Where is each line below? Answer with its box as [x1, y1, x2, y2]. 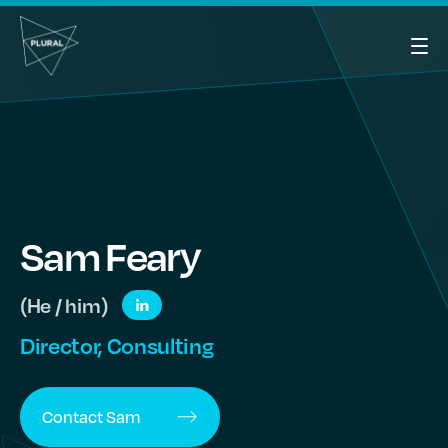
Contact [42, 405, 106, 428]
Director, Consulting [20, 332, 214, 359]
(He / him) [20, 292, 108, 318]
